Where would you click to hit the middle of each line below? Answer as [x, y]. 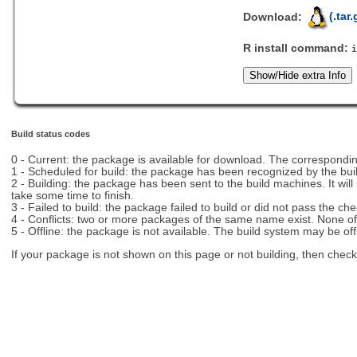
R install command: [298, 48]
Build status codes [50, 134]
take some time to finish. [72, 196]
